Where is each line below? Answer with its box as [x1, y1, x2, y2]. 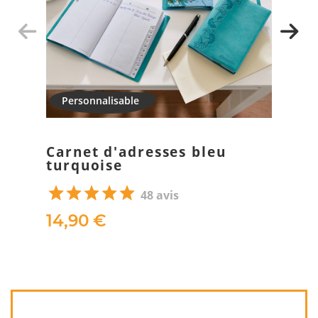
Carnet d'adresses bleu [46, 142, 226, 161]
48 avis [141, 187, 179, 204]
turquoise [46, 155, 124, 175]
